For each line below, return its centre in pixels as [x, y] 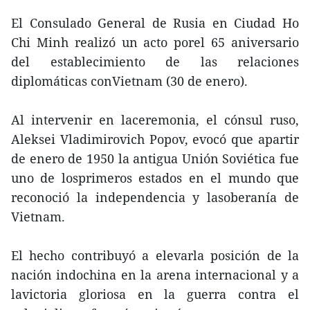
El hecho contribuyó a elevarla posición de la [155, 255]
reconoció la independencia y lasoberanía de [155, 197]
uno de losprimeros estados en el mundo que [155, 178]
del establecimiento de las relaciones [155, 62]
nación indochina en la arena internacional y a [155, 275]
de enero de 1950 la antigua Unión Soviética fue [155, 158]
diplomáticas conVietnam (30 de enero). [129, 81]
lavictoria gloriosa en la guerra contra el [155, 294]
